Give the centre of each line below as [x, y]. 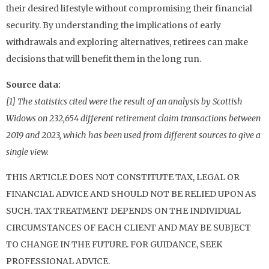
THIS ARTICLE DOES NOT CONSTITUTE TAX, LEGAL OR [123, 177]
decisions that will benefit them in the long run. [104, 59]
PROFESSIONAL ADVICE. [58, 261]
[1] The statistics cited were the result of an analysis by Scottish [124, 101]
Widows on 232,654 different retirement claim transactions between [133, 118]
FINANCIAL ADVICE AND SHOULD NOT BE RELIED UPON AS [131, 194]
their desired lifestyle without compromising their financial [129, 9]
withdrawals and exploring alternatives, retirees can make [127, 42]
